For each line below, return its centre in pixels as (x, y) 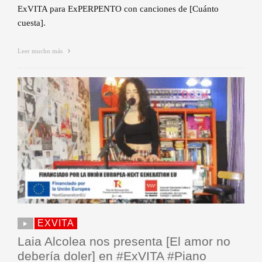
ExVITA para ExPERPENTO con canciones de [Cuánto (118, 9)
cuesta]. (32, 23)
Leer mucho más (41, 51)
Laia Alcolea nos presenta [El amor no (124, 241)
